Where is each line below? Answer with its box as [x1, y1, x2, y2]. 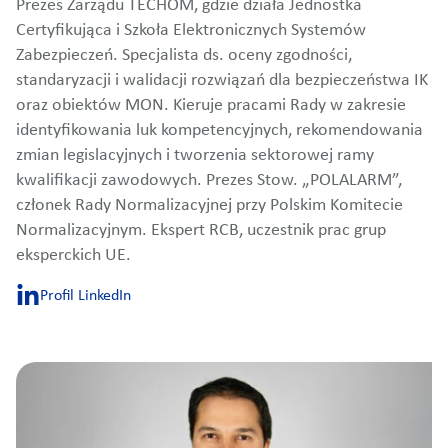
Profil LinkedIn [40, 287, 131, 304]
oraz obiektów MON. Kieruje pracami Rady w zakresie [16, 97, 406, 114]
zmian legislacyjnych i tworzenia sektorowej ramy [16, 147, 374, 164]
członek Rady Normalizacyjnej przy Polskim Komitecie [16, 197, 403, 214]
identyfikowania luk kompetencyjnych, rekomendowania [16, 122, 423, 139]
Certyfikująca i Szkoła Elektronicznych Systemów [16, 22, 366, 39]
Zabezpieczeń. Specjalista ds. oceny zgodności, [16, 47, 352, 64]
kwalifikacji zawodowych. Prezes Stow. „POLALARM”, [16, 172, 402, 189]
